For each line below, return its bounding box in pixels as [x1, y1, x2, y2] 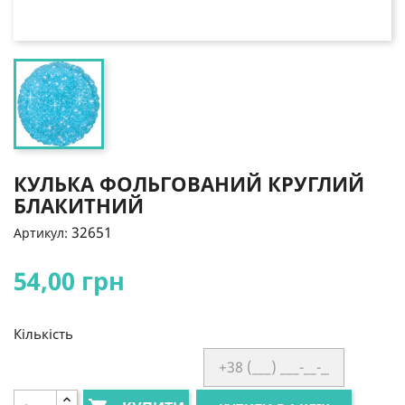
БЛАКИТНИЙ [14, 191, 144, 219]
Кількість [14, 324, 73, 343]
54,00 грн [14, 263, 125, 297]
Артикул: [14, 223, 68, 241]
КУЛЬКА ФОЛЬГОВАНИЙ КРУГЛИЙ [14, 169, 364, 197]
